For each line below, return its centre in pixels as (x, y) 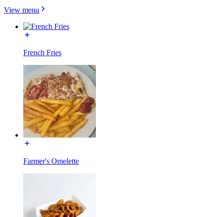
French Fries (42, 52)
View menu (22, 10)
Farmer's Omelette (51, 161)
